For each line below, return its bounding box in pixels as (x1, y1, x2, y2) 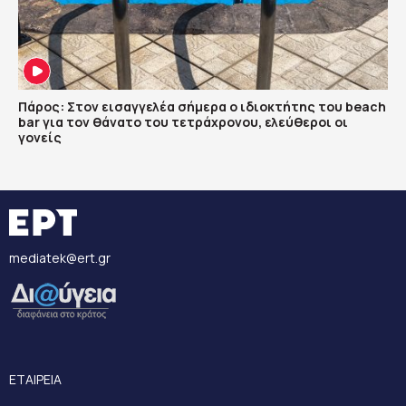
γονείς (18, 129, 62, 147)
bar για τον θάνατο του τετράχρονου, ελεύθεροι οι (18, 113, 348, 131)
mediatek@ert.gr (9, 249, 111, 267)
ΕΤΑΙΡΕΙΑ (9, 371, 62, 389)
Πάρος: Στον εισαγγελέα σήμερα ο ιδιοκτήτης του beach (18, 98, 386, 116)
